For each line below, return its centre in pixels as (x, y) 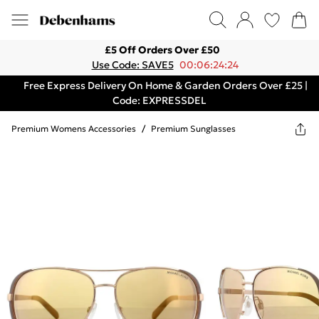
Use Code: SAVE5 (132, 65)
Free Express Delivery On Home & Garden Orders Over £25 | (165, 85)
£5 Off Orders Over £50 (162, 50)
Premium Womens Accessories (74, 129)
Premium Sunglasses (193, 129)
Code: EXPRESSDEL (159, 100)
